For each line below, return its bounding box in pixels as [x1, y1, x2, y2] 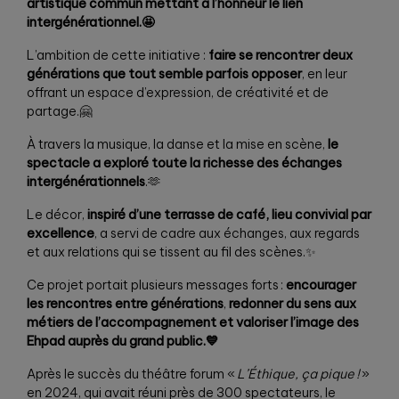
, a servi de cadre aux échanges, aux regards [94, 224, 360, 241]
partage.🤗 [27, 102, 92, 119]
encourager [286, 276, 356, 293]
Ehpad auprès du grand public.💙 [27, 332, 218, 349]
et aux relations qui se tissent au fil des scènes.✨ [27, 243, 316, 260]
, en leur [302, 65, 347, 82]
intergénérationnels [27, 173, 145, 190]
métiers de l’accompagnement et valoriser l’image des [27, 313, 359, 330]
